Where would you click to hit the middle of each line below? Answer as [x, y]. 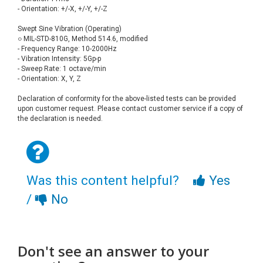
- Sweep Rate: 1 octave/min [62, 69]
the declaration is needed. [60, 119]
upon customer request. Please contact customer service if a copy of [130, 109]
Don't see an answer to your [113, 251]
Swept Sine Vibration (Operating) [70, 29]
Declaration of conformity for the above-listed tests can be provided [127, 99]
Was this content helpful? [110, 181]
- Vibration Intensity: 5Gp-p [59, 59]
